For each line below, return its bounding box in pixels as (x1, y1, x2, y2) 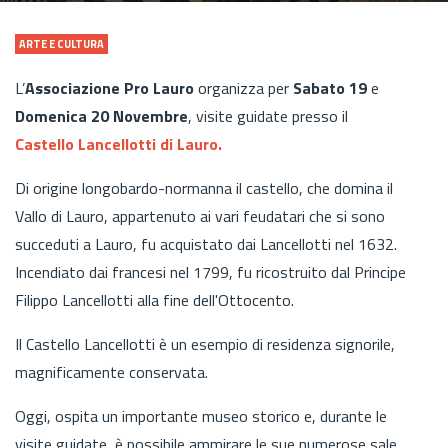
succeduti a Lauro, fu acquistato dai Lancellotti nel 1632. (15, 231, 397, 256)
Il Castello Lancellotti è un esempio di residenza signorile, (15, 331, 395, 356)
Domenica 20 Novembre (15, 103, 188, 128)
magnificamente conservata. (15, 359, 208, 384)
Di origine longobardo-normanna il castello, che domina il (15, 175, 393, 200)
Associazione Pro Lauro (25, 75, 194, 100)
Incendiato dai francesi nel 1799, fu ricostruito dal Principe (15, 259, 406, 284)
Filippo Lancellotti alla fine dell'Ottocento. (15, 287, 298, 312)
